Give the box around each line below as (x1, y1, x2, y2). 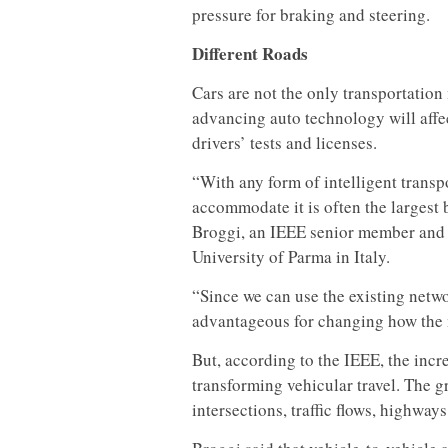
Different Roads (192, 41, 308, 66)
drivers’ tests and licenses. (192, 131, 377, 154)
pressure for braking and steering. (192, 3, 430, 26)
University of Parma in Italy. (192, 245, 390, 268)
